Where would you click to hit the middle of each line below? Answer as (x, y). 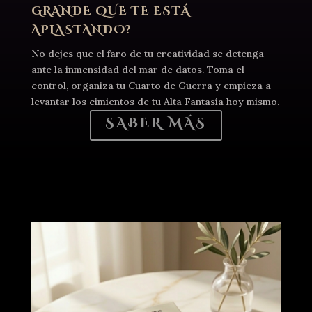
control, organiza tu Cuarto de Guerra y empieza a (151, 85)
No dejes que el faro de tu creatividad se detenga (147, 53)
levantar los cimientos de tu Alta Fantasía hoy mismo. (155, 101)
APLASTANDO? (81, 29)
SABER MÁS (156, 123)
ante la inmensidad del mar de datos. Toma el (138, 69)
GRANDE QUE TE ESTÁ (110, 10)
